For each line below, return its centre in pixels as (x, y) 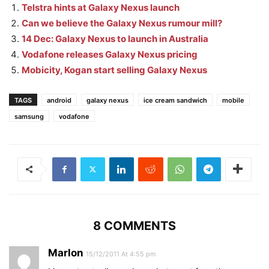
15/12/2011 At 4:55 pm (121, 254)
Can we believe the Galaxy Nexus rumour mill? (122, 23)
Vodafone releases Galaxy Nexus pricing (110, 54)
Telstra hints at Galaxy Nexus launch (101, 7)
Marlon (66, 252)
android (59, 100)
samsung (29, 116)
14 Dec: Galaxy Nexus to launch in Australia (115, 38)
